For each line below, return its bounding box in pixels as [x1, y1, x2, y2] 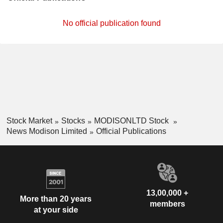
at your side [33, 206, 78, 215]
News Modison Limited [6, 126, 87, 135]
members [149, 199, 185, 208]
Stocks [61, 116, 85, 125]
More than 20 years [20, 195, 92, 204]
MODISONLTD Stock [94, 116, 171, 125]
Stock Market [6, 116, 52, 125]
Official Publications [96, 126, 166, 135]
